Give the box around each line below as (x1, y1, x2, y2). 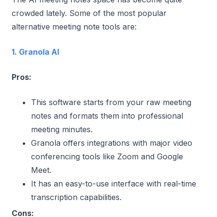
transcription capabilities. (31, 192, 122, 202)
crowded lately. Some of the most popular (12, 8, 167, 18)
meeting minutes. (31, 124, 93, 134)
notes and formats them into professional (31, 110, 183, 121)
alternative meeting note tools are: (12, 21, 137, 31)
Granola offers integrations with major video (31, 138, 192, 148)
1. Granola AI (12, 46, 59, 57)
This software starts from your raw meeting (31, 97, 191, 107)
